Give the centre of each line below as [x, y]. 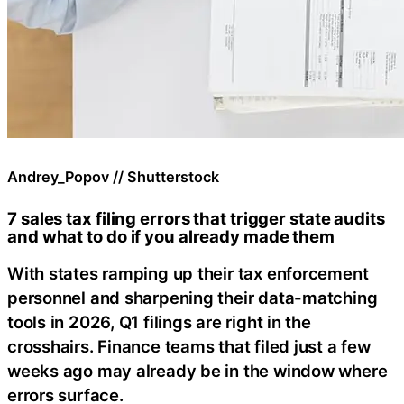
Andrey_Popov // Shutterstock [113, 176]
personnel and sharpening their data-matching [193, 298]
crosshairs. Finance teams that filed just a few [189, 347]
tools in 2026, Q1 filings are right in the [159, 322]
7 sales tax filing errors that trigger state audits [196, 218]
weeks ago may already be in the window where [197, 371]
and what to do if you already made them [171, 236]
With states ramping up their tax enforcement [188, 274]
